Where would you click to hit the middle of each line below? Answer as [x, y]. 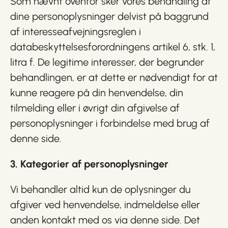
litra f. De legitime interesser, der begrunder [107, 62]
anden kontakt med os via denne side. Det [105, 220]
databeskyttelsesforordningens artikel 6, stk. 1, [113, 47]
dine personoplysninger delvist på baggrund [109, 16]
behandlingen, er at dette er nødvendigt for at [114, 77]
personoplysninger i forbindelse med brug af [110, 123]
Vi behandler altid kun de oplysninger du [100, 189]
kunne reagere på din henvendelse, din [97, 93]
